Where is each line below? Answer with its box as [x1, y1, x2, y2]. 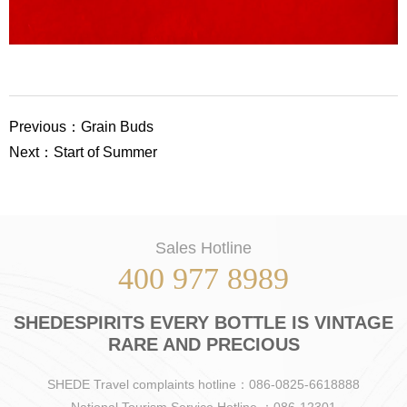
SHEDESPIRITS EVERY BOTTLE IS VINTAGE [14, 312, 393, 333]
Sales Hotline [155, 238, 252, 257]
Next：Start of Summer [9, 144, 157, 160]
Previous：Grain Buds [9, 118, 154, 134]
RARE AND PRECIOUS [107, 333, 300, 354]
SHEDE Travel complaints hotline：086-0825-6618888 [47, 376, 360, 392]
